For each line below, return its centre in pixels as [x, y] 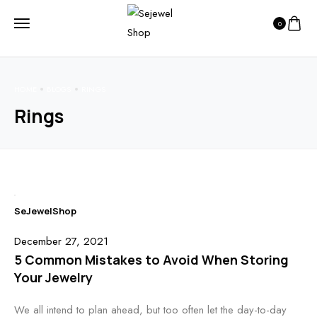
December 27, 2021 [61, 241]
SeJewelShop [45, 211]
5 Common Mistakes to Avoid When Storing [151, 260]
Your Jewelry [53, 277]
